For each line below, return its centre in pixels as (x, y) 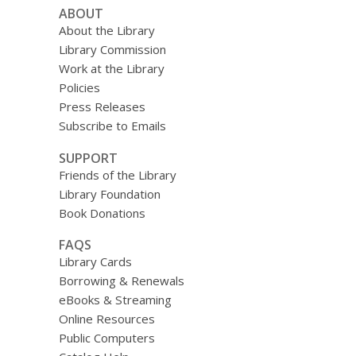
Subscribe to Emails (112, 126)
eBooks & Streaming (115, 300)
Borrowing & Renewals (121, 281)
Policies (79, 87)
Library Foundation (109, 193)
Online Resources (106, 319)
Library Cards (95, 262)
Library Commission (112, 49)
